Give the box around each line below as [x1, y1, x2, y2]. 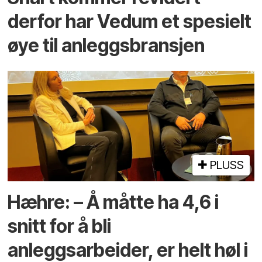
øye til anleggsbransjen [8, 33, 205, 57]
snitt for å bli [8, 214, 112, 237]
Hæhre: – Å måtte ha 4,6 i [8, 190, 219, 213]
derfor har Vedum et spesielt [8, 9, 252, 33]
